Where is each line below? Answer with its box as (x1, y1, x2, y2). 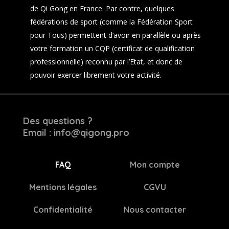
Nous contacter (123, 204, 186, 215)
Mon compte (129, 159, 180, 170)
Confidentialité (33, 204, 93, 215)
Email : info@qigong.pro (22, 127, 129, 139)
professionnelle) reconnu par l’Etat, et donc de (30, 57, 182, 66)
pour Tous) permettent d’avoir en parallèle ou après (30, 30, 201, 40)
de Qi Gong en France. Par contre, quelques (30, 4, 174, 13)
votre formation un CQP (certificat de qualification (30, 43, 195, 53)
